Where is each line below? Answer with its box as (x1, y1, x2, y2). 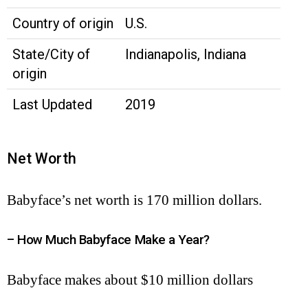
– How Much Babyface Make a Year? (7, 232, 210, 248)
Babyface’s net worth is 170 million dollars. (7, 191, 262, 208)
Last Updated (12, 96, 92, 113)
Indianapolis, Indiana (125, 46, 246, 63)
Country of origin (12, 15, 113, 32)
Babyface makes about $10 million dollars (7, 271, 253, 288)
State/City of (12, 46, 90, 63)
